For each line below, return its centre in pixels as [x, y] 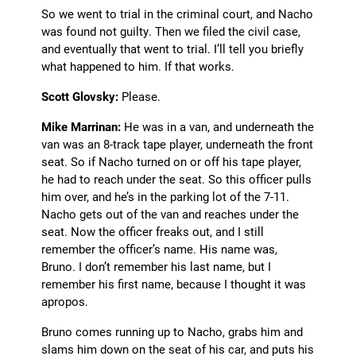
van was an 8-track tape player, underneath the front [178, 144]
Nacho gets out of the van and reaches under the [170, 214]
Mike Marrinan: [81, 127]
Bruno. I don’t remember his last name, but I [157, 267]
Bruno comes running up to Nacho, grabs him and [172, 332]
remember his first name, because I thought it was [174, 284]
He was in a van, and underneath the [218, 127]
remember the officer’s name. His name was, [160, 249]
